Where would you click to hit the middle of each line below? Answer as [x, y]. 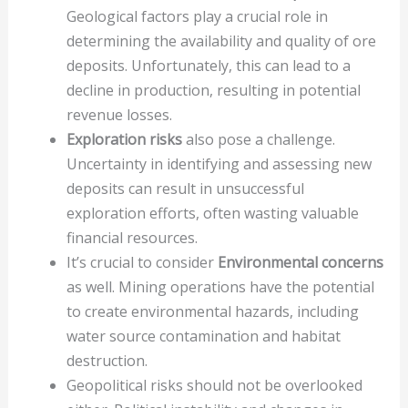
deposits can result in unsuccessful [185, 189]
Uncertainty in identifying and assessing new [219, 164]
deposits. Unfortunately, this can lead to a [208, 66]
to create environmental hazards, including [212, 312]
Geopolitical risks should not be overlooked [214, 386]
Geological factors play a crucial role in [197, 17]
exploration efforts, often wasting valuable [212, 214]
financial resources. [132, 238]
